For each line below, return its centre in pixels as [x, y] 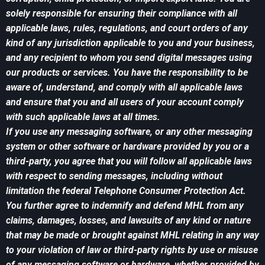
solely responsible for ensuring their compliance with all [122, 14]
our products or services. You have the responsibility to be [127, 73]
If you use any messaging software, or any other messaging [129, 132]
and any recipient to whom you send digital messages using [129, 58]
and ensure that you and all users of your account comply [125, 102]
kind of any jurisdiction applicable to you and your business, [130, 43]
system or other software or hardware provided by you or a [127, 147]
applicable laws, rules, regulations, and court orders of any [127, 28]
